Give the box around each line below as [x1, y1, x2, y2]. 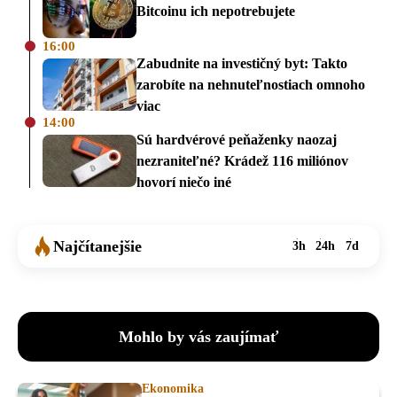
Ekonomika [142, 381, 204, 395]
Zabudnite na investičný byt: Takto [136, 55, 347, 71]
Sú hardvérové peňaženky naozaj [136, 131, 337, 147]
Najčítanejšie [53, 237, 142, 255]
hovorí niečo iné [136, 174, 231, 190]
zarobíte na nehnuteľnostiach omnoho [136, 76, 365, 92]
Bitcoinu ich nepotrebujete [136, 3, 295, 19]
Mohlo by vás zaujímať [119, 327, 278, 346]
